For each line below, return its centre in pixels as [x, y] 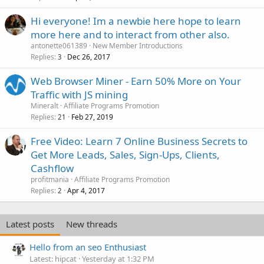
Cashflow [52, 168]
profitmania [50, 179]
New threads [92, 224]
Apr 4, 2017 [86, 190]
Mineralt [44, 105]
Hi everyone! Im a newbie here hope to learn [136, 21]
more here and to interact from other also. [130, 34]
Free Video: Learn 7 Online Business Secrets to [139, 141]
